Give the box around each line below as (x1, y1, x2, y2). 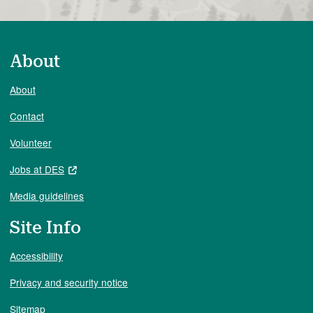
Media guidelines (10, 188, 84, 203)
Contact (10, 108, 44, 123)
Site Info (10, 217, 81, 238)
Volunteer (10, 135, 52, 150)
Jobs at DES (10, 161, 64, 176)
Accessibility (10, 248, 63, 263)
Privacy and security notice (10, 275, 128, 289)
